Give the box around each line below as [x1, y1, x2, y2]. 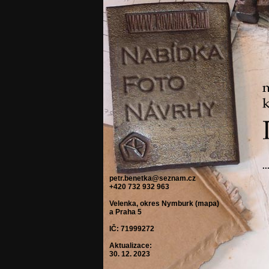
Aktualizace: [109, 241, 152, 250]
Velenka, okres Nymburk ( [109, 199, 198, 208]
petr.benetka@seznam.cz [109, 174, 196, 183]
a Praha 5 [109, 208, 142, 216]
